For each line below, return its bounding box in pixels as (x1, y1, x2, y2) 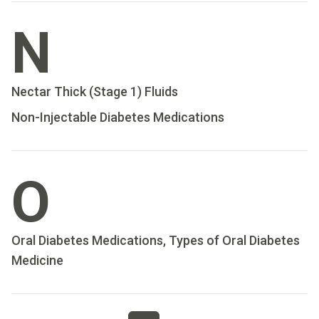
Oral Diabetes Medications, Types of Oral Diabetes (11, 233, 300, 248)
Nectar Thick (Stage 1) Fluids (11, 84, 178, 99)
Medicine (11, 253, 63, 268)
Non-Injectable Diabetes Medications (11, 110, 224, 125)
